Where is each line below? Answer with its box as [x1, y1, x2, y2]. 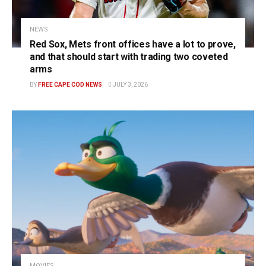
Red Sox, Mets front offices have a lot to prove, [30, 38, 236, 50]
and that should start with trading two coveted [30, 50, 228, 62]
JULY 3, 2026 [112, 81, 148, 88]
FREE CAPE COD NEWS [38, 81, 102, 88]
